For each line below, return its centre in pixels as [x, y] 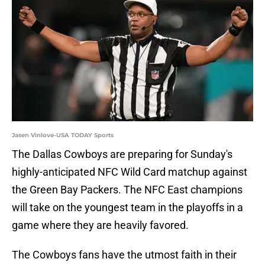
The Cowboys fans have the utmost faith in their [124, 255]
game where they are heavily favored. [100, 225]
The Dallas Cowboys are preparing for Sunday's [122, 154]
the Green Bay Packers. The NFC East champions [127, 190]
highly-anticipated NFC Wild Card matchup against [130, 172]
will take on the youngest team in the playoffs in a [127, 208]
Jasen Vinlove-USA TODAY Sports [63, 135]
